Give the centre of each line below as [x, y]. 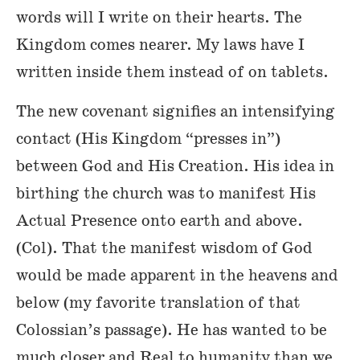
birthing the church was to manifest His [166, 193]
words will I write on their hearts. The [159, 18]
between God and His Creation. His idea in [175, 166]
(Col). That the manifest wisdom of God [164, 248]
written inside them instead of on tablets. [172, 73]
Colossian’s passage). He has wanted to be [172, 330]
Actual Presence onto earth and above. [160, 221]
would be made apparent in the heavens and [177, 275]
